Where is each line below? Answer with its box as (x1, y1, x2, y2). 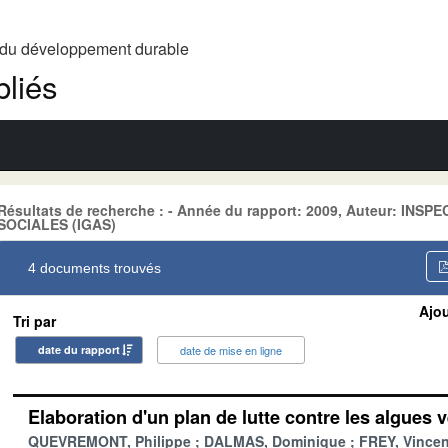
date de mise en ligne (180, 341, 282, 358)
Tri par (13, 310, 56, 331)
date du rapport (38, 341, 120, 357)
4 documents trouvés (28, 259, 161, 276)
